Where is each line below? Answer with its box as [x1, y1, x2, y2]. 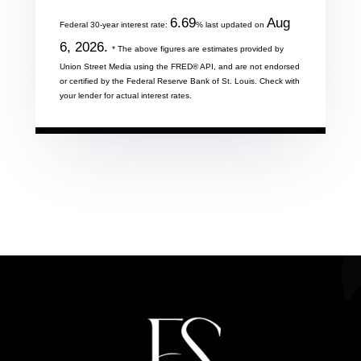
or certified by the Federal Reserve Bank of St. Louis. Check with [60, 76, 300, 85]
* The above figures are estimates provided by [112, 44, 284, 53]
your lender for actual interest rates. [60, 90, 192, 100]
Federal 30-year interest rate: [60, 19, 170, 29]
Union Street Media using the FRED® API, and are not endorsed [60, 61, 300, 71]
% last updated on [196, 19, 267, 29]
